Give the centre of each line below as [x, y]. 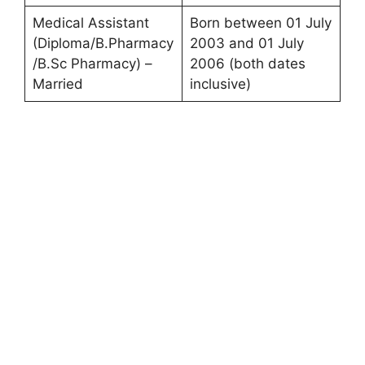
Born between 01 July [260, 23]
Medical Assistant [90, 23]
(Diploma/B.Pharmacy [103, 44]
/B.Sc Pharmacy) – [92, 64]
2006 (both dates [247, 64]
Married [57, 84]
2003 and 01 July [246, 44]
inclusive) [220, 84]
